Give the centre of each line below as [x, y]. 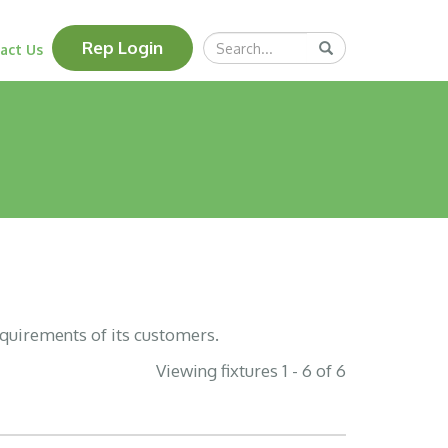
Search [335, 43]
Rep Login [122, 47]
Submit [354, 47]
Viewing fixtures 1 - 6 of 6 [251, 370]
